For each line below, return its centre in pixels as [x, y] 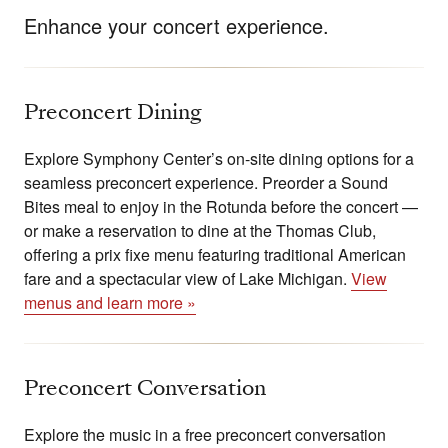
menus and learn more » [110, 303]
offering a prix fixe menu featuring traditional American [215, 255]
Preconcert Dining [113, 112]
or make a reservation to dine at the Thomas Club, [200, 231]
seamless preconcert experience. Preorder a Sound [206, 183]
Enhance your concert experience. [176, 26]
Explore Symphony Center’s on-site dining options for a [219, 159]
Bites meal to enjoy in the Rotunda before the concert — [221, 207]
